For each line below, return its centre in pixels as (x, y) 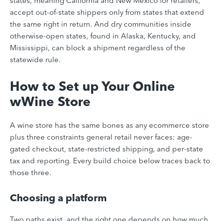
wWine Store (50, 102)
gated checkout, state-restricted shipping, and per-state (107, 149)
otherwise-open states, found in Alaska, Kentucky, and (103, 36)
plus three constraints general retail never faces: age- (101, 137)
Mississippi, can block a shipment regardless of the (98, 48)
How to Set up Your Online (92, 87)
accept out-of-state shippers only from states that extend (107, 12)
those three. (31, 173)
